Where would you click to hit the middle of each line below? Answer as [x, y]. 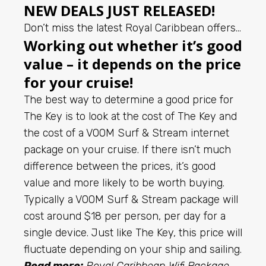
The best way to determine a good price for [129, 99]
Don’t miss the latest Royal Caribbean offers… [132, 28]
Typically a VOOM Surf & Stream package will [131, 199]
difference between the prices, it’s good [120, 166]
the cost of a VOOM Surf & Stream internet [126, 133]
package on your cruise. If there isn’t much [127, 149]
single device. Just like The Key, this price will [133, 232]
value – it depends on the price [132, 64]
